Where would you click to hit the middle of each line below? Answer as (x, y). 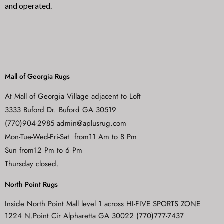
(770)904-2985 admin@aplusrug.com (66, 124)
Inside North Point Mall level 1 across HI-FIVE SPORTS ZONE (103, 204)
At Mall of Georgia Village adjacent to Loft (73, 97)
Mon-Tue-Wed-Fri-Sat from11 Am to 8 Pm (71, 137)
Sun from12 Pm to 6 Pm (44, 151)
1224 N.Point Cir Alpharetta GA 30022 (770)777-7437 (94, 216)
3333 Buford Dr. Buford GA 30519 (61, 110)
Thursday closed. (32, 164)
